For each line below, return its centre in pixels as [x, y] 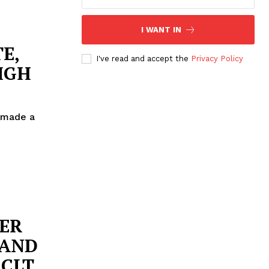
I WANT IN [161, 29]
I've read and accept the [144, 58]
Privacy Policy [217, 58]
